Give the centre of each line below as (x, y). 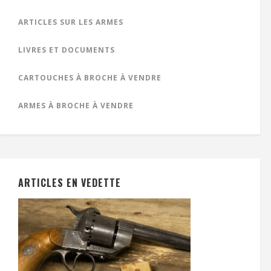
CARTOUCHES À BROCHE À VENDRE (90, 78)
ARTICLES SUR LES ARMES (71, 22)
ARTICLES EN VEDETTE (70, 183)
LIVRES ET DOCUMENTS (67, 50)
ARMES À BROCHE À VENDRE (76, 106)
